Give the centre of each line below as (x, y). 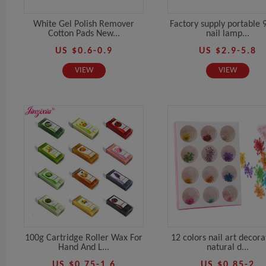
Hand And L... (84, 247)
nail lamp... (227, 34)
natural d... (227, 247)
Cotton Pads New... (84, 34)
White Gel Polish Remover (84, 24)
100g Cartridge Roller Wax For (84, 238)
